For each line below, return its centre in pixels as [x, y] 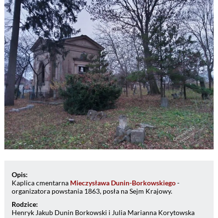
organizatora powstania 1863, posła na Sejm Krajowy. [92, 191]
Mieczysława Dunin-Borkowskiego [123, 182]
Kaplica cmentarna [41, 182]
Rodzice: [25, 204]
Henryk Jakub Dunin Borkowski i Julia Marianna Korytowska [103, 212]
